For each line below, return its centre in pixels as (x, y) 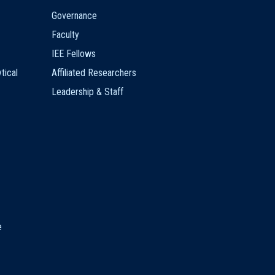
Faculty (65, 35)
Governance (74, 16)
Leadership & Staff (87, 92)
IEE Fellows (73, 54)
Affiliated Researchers (94, 73)
